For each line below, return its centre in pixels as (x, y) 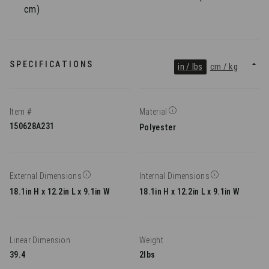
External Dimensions (46, 176)
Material (153, 112)
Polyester (158, 128)
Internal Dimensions (175, 176)
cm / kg (224, 67)
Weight (151, 240)
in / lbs (190, 67)
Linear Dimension (40, 240)
